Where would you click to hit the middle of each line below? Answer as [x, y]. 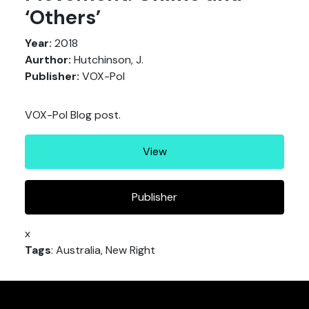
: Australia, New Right [103, 250]
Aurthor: [48, 59]
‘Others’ [63, 17]
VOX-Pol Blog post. [73, 114]
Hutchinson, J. [107, 59]
